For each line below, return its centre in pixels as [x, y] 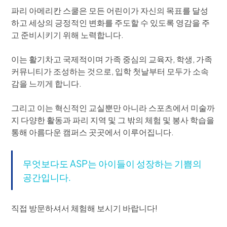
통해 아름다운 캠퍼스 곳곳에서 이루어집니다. [93, 132]
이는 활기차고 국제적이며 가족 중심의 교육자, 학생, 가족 [112, 59]
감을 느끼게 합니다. [47, 84]
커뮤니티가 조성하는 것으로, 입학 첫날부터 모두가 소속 [110, 71]
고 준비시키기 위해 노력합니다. [68, 35]
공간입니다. [47, 177]
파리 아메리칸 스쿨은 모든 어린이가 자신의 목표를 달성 [110, 11]
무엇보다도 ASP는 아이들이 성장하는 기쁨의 [112, 164]
